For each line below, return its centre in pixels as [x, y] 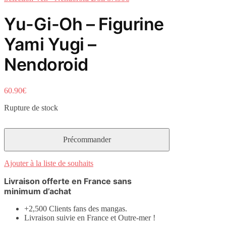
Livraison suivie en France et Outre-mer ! [90, 218]
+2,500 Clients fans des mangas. [76, 209]
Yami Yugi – [50, 44]
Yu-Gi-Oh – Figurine [84, 24]
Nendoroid [46, 65]
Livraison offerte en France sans [68, 181]
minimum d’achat [38, 191]
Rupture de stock [31, 108]
